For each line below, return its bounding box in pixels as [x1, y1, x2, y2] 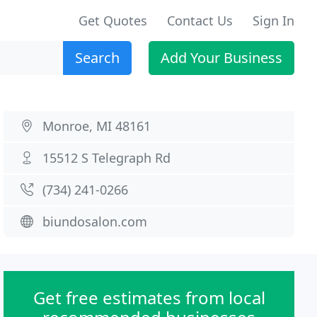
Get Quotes [79, 12, 147, 29]
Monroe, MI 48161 [42, 117, 151, 134]
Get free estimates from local [33, 286, 265, 309]
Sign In [253, 12, 294, 29]
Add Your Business [161, 48, 282, 67]
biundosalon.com [42, 213, 148, 230]
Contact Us [167, 12, 233, 29]
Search [75, 48, 120, 67]
